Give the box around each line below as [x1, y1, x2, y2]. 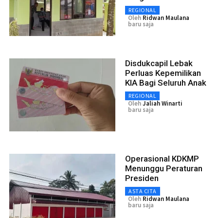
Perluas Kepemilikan [125, 68, 201, 78]
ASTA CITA [128, 187, 157, 195]
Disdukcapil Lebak [125, 58, 193, 68]
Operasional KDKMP [125, 153, 199, 163]
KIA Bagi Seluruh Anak [125, 77, 206, 88]
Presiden [125, 173, 159, 183]
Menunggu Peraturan [125, 163, 202, 173]
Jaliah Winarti [143, 99, 182, 108]
